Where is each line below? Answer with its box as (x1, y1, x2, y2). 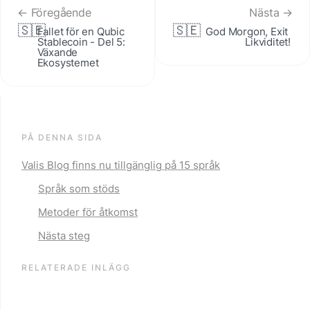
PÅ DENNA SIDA (21, 131, 102, 143)
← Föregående (17, 5, 91, 19)
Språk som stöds (38, 181, 120, 195)
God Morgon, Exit (206, 24, 289, 38)
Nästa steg (38, 228, 90, 242)
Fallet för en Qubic (37, 24, 125, 38)
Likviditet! (245, 35, 291, 48)
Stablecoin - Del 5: (37, 35, 125, 48)
